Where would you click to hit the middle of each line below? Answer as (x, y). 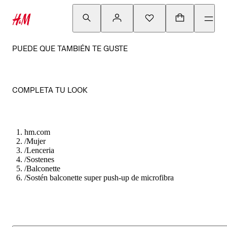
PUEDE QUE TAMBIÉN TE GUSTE (70, 48)
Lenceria (40, 150)
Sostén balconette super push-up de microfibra (100, 178)
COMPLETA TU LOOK (50, 90)
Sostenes (40, 159)
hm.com (37, 132)
